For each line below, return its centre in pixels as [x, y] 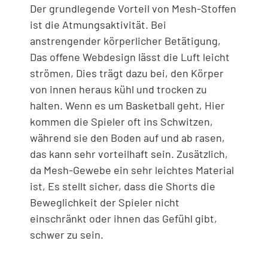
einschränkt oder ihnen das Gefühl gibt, [124, 219]
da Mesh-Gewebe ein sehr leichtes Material [132, 170]
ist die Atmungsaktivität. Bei [98, 25]
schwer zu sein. [67, 235]
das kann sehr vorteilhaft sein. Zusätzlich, [129, 154]
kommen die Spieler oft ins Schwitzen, [121, 122]
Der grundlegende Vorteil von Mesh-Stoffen [133, 9]
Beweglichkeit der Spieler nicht [105, 202]
